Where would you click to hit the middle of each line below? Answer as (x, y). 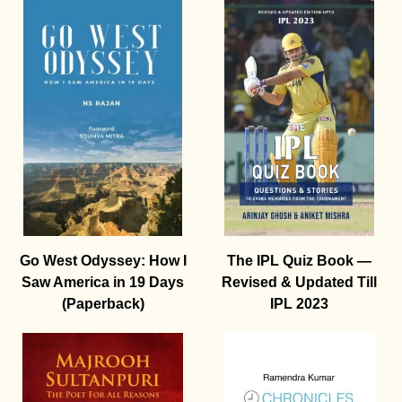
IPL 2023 (299, 304)
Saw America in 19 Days (103, 283)
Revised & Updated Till (299, 283)
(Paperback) (103, 304)
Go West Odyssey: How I (103, 261)
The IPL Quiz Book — (299, 261)
